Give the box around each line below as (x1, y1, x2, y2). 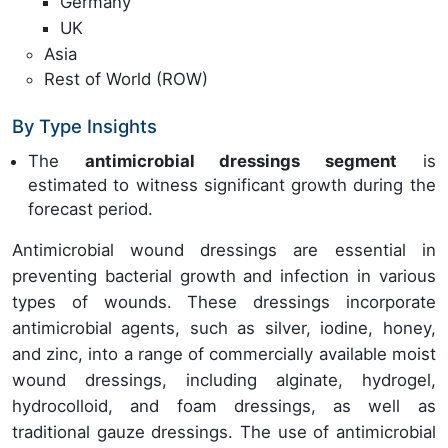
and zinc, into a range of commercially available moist (12, 344, 436, 365)
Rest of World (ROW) (44, 69, 208, 90)
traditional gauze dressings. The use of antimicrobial (12, 422, 436, 443)
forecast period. (28, 199, 153, 220)
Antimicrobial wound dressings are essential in (12, 240, 436, 261)
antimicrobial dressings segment (84, 151, 398, 172)
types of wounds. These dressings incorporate (12, 292, 436, 313)
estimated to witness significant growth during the (28, 175, 436, 196)
